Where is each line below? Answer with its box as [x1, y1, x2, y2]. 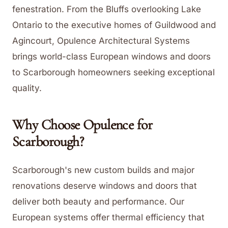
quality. [12, 82, 42, 93]
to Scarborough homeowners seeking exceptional [12, 67, 215, 77]
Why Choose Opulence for [12, 116, 153, 133]
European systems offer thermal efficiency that [12, 212, 205, 222]
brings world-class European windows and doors [12, 51, 211, 62]
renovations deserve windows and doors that [12, 180, 197, 191]
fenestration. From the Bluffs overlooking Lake [12, 4, 201, 14]
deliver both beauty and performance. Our [12, 196, 184, 207]
